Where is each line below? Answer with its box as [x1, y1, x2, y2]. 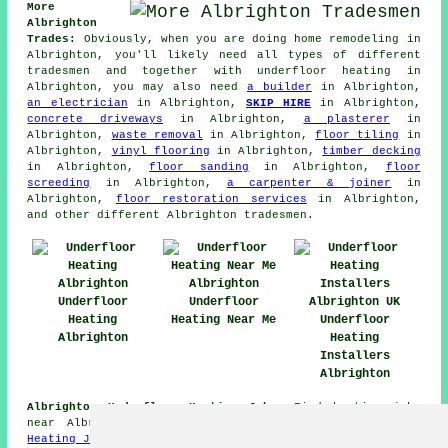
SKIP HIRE [246, 97, 312, 110]
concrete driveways [27, 113, 163, 126]
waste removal [111, 129, 203, 142]
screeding [27, 177, 91, 190]
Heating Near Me [171, 313, 277, 328]
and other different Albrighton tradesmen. [27, 209, 315, 222]
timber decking [322, 145, 421, 158]
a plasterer [303, 113, 391, 126]
